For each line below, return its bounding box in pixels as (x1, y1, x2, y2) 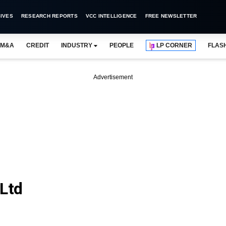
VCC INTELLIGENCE (85, 13, 137, 19)
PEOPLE (109, 42, 134, 49)
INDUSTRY (61, 42, 92, 49)
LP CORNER (156, 42, 193, 49)
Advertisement (93, 74, 133, 81)
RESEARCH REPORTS (21, 13, 78, 19)
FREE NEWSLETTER (145, 13, 197, 19)
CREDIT (26, 42, 49, 49)
